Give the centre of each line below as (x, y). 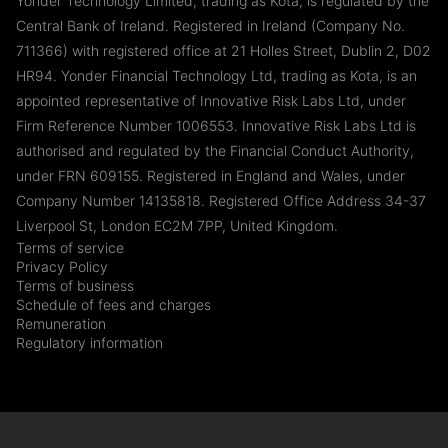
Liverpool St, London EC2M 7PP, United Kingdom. (177, 225)
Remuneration (61, 323)
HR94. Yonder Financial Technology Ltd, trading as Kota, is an (216, 75)
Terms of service (70, 247)
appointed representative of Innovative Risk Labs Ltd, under (211, 100)
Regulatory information (89, 342)
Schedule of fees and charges (113, 304)
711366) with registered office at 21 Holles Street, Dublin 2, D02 (223, 50)
